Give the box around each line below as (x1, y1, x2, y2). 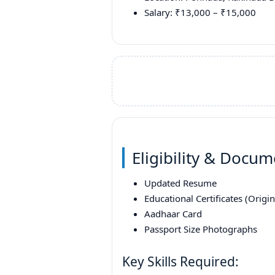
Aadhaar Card (144, 207, 202, 220)
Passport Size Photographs (144, 222, 257, 235)
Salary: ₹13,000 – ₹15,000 (144, 6, 256, 19)
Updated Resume (144, 176, 217, 189)
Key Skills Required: (122, 252, 239, 270)
